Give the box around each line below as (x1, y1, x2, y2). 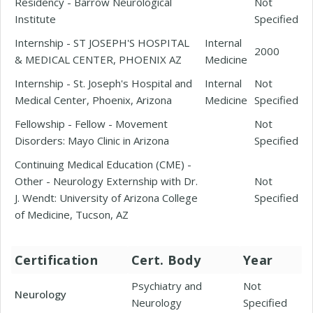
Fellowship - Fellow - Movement (15, 117, 168, 131)
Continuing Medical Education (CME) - (15, 157, 191, 171)
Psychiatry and (131, 279, 202, 293)
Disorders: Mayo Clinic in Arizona (15, 133, 169, 147)
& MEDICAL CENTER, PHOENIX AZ (15, 52, 182, 66)
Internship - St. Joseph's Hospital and (15, 76, 192, 90)
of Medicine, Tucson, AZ (15, 208, 129, 221)
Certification (15, 252, 98, 268)
